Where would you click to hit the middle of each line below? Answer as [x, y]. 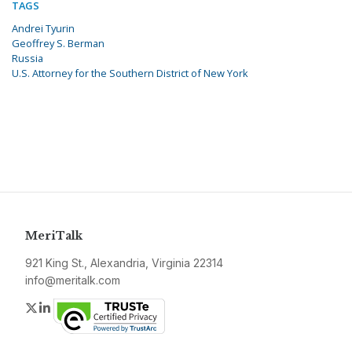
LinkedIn [77, 308]
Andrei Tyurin [43, 29]
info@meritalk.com [73, 280]
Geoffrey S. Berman [58, 44]
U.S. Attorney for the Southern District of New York [130, 73]
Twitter [58, 308]
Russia [27, 59]
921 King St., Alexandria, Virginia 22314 [124, 263]
